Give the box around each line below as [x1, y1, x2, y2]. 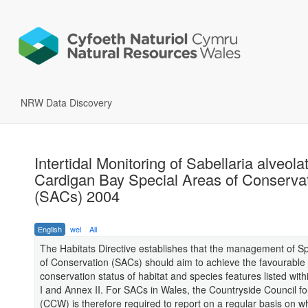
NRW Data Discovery [21, 96, 112, 110]
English [38, 223, 62, 235]
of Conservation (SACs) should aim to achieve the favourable [40, 255, 305, 269]
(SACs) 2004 [34, 185, 120, 207]
